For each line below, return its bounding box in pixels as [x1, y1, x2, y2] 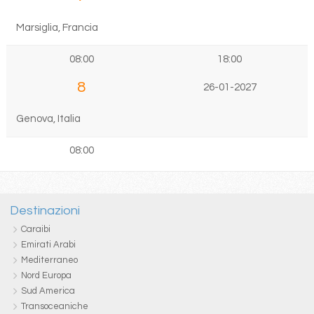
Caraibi [20, 224, 50, 235]
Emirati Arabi [20, 240, 76, 250]
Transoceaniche [20, 301, 88, 312]
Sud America [20, 286, 75, 296]
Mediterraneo [20, 255, 78, 266]
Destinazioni [9, 204, 80, 218]
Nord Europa [20, 271, 71, 281]
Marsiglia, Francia [15, 22, 98, 33]
